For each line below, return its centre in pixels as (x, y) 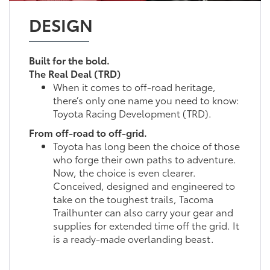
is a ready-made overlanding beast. (133, 238)
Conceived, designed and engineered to (144, 185)
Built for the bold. (69, 60)
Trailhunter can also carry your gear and (143, 212)
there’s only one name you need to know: (146, 99)
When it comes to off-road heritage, (134, 86)
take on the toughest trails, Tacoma (133, 198)
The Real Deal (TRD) (74, 73)
